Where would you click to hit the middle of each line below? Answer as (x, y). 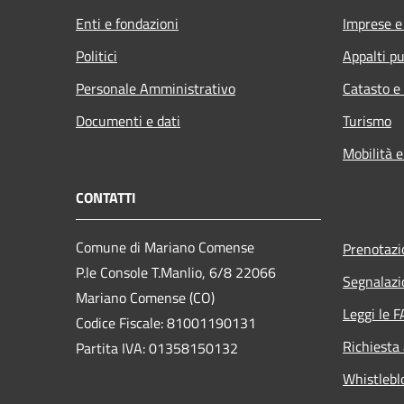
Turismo (367, 121)
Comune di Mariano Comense (165, 248)
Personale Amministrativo (156, 89)
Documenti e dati (128, 121)
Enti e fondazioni (127, 24)
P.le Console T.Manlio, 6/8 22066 (176, 273)
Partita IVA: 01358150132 (157, 349)
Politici (96, 56)
